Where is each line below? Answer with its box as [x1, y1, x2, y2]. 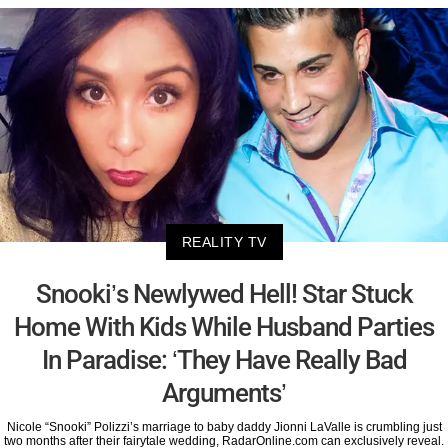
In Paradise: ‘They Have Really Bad [41, 345, 407, 376]
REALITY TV [181, 234, 267, 251]
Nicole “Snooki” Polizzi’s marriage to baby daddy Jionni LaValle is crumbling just [6, 420, 442, 435]
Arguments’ [162, 378, 286, 409]
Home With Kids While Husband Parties [14, 312, 434, 343]
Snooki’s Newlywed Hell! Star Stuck [35, 279, 413, 310]
